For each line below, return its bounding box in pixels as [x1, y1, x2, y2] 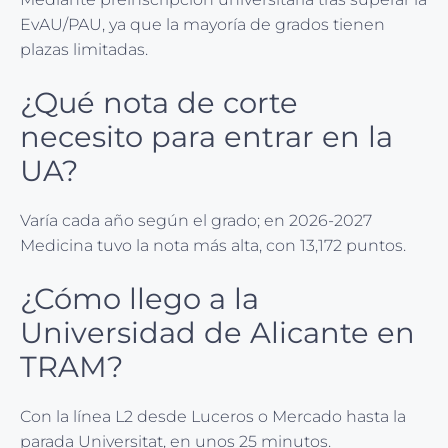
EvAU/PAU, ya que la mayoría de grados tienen [20, 15, 385, 35]
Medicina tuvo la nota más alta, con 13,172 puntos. [20, 236, 406, 256]
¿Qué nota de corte [20, 85, 298, 121]
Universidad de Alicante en [20, 315, 415, 351]
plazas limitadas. [20, 40, 148, 60]
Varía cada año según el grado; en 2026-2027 [20, 211, 372, 231]
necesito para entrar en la [20, 119, 393, 155]
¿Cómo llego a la [20, 281, 259, 317]
